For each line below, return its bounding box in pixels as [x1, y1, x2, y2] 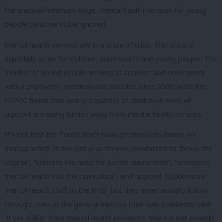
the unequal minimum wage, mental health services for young [4, 5, 207, 15]
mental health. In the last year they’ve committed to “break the [4, 144, 213, 154]
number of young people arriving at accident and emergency [4, 67, 205, 77]
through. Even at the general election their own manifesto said [4, 199, 210, 209]
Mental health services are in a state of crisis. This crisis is [4, 40, 193, 50]
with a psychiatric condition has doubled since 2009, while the [4, 81, 206, 91]
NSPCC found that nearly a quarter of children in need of [4, 95, 191, 105]
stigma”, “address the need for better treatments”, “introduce [4, 158, 209, 167]
